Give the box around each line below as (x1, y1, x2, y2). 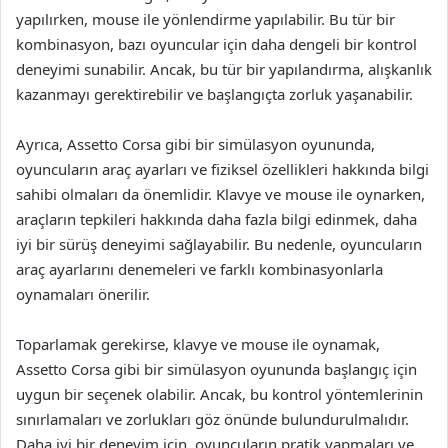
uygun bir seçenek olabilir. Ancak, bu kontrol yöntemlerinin (16, 384, 423, 404)
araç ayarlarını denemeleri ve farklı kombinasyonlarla (16, 259, 383, 279)
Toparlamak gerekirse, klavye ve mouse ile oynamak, (16, 334, 380, 354)
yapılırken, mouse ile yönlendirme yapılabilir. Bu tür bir (16, 9, 395, 29)
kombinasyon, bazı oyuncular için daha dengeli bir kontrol (16, 34, 417, 54)
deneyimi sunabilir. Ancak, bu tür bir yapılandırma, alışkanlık (16, 59, 432, 79)
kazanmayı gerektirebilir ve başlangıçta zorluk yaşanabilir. (16, 84, 413, 104)
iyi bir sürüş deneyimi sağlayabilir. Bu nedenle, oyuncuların (16, 234, 422, 254)
